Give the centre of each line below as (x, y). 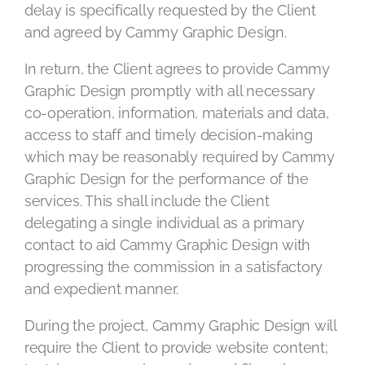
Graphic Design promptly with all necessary (170, 91)
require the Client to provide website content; (176, 347)
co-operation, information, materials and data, (177, 113)
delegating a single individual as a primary (165, 223)
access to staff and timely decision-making (169, 135)
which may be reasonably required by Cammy (180, 157)
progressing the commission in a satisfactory (174, 267)
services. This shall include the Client (147, 201)
